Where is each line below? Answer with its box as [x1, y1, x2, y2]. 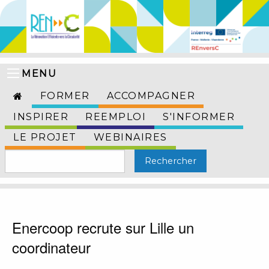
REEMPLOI [85, 111, 146, 123]
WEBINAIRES [93, 131, 168, 144]
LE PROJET [13, 131, 77, 144]
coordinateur [12, 237, 91, 258]
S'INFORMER [163, 111, 235, 123]
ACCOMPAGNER [106, 90, 195, 102]
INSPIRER [13, 111, 68, 123]
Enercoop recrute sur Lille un [12, 217, 194, 238]
